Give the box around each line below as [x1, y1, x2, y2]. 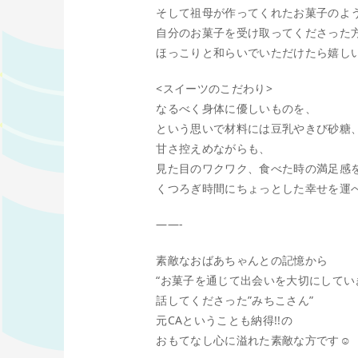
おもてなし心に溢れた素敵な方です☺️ [156, 332, 351, 348]
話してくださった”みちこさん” [156, 292, 314, 308]
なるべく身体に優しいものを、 [156, 101, 316, 117]
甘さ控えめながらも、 [156, 141, 271, 157]
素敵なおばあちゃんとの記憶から [156, 253, 328, 268]
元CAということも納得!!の [156, 312, 292, 328]
